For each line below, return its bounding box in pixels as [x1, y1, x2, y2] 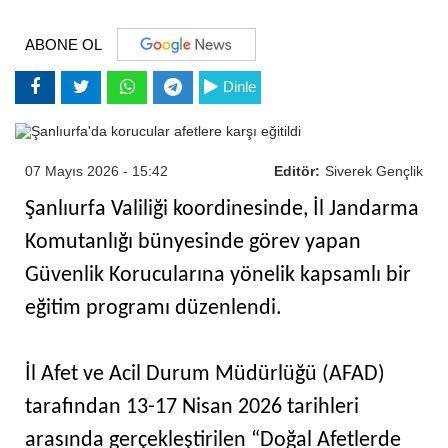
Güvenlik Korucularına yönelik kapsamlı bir [25, 263, 411, 287]
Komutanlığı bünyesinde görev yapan [25, 230, 361, 254]
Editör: [274, 162, 320, 179]
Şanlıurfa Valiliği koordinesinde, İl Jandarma [25, 197, 419, 221]
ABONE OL [25, 36, 102, 54]
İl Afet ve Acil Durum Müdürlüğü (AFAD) [25, 362, 385, 386]
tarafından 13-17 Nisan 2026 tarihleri [25, 395, 359, 419]
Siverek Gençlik [325, 162, 423, 179]
